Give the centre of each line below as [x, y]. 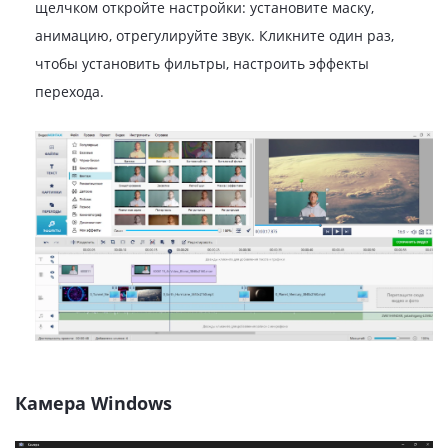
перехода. [69, 92]
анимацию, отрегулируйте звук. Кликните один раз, [214, 36]
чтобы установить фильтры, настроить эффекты [202, 64]
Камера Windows [93, 403]
